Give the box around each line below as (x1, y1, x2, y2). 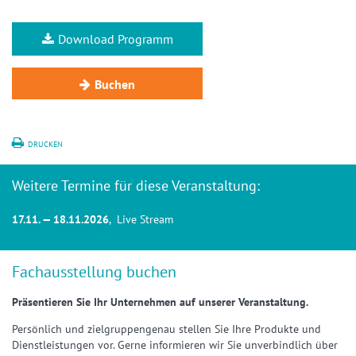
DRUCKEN (28, 139, 63, 149)
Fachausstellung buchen (12, 261, 176, 282)
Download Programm (57, 31, 173, 47)
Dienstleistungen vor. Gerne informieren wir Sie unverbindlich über (12, 338, 338, 352)
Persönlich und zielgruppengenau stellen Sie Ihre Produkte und (12, 322, 321, 336)
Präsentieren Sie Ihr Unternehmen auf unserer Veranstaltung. (12, 295, 308, 309)
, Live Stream (109, 212, 173, 226)
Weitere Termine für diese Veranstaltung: (12, 176, 260, 195)
